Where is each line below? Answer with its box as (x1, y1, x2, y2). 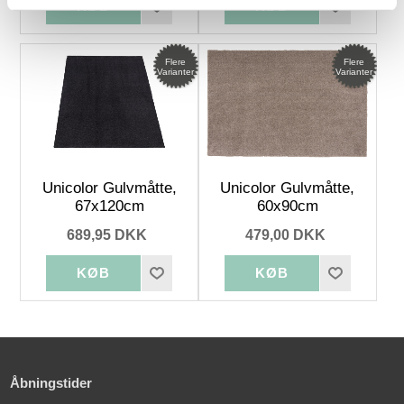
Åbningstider (10, 374, 93, 390)
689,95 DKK (67, 226, 148, 243)
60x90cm (256, 197, 318, 215)
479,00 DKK (244, 226, 326, 243)
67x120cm (74, 197, 144, 215)
